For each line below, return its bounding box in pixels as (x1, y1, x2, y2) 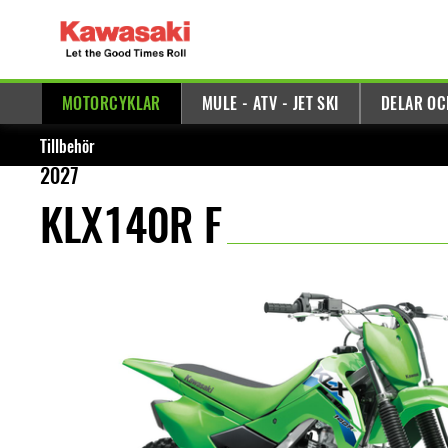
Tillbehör (40, 136, 95, 157)
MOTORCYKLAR (62, 93, 161, 114)
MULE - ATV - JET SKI (201, 93, 339, 114)
